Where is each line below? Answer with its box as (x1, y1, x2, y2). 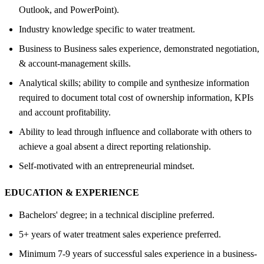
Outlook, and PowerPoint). (19, 4, 119, 15)
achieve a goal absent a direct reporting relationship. (19, 141, 211, 151)
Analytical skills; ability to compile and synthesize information (19, 77, 249, 88)
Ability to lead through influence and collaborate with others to (19, 126, 252, 137)
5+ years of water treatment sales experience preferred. (19, 229, 221, 239)
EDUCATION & (5, 187, 73, 197)
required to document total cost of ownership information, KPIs (19, 92, 253, 103)
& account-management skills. (19, 58, 131, 68)
